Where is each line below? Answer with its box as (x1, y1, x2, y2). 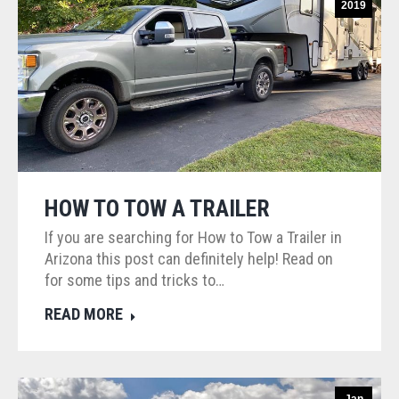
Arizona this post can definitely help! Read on (45, 248, 333, 268)
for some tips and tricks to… (45, 270, 224, 289)
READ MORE (45, 304, 123, 323)
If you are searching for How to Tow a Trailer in (45, 227, 342, 247)
